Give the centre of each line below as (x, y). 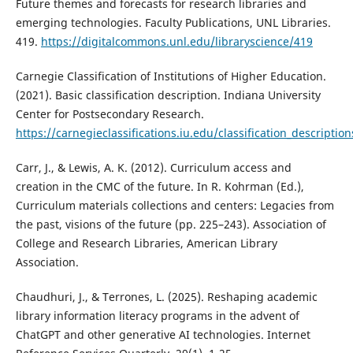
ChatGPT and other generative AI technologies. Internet (163, 335)
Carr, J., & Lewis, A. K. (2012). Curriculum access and (153, 168)
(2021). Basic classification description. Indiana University (168, 95)
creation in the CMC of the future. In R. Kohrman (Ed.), (160, 187)
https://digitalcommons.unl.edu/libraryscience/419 (176, 42)
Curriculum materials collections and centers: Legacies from (175, 206)
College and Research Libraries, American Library (146, 243)
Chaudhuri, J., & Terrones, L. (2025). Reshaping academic (166, 297)
